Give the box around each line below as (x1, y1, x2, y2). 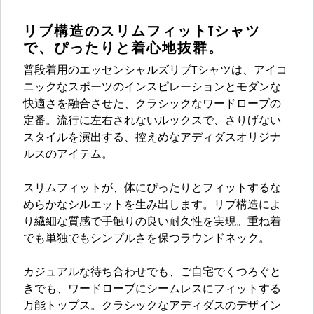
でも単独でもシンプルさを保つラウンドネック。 (23, 233, 270, 245)
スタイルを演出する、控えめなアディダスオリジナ (23, 132, 281, 144)
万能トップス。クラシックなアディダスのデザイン (23, 301, 281, 313)
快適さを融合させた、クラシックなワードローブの (23, 99, 281, 111)
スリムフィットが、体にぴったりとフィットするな (23, 183, 281, 195)
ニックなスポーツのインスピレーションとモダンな (23, 82, 281, 94)
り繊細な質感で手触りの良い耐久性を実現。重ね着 (23, 217, 281, 228)
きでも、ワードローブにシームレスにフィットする (23, 284, 281, 296)
